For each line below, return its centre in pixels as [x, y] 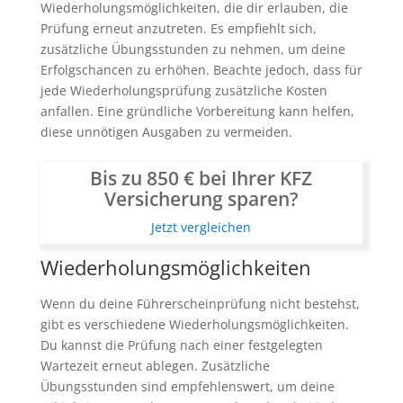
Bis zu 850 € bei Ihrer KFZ [201, 178]
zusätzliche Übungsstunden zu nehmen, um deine [193, 49]
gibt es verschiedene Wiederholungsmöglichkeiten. [194, 325]
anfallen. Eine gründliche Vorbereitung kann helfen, [197, 111]
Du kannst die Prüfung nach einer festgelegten [181, 345]
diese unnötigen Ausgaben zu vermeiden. [166, 131]
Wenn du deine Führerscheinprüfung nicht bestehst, [200, 304]
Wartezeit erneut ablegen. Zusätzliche [155, 366]
